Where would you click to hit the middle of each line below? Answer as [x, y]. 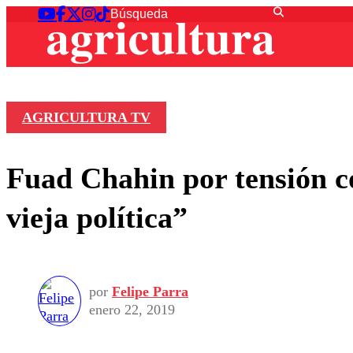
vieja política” [97, 217]
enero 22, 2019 [132, 310]
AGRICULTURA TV [86, 118]
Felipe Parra [150, 292]
